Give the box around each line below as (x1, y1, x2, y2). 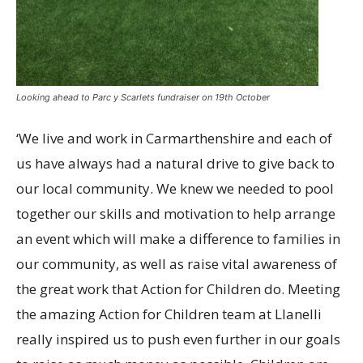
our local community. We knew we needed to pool (16, 178, 334, 198)
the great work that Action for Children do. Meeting (16, 279, 340, 298)
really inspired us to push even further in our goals (16, 329, 340, 348)
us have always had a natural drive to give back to (16, 153, 335, 173)
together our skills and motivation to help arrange (16, 203, 335, 223)
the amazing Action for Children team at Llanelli (16, 304, 322, 323)
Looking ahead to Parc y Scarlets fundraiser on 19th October (16, 91, 270, 103)
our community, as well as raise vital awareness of (16, 254, 337, 273)
